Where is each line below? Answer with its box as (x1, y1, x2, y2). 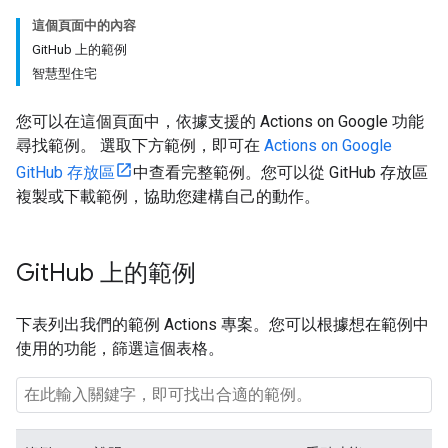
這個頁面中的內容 (32, 18, 136, 33)
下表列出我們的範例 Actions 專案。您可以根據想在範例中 (16, 315, 429, 334)
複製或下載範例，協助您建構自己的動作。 (16, 187, 320, 206)
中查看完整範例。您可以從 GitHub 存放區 (133, 163, 428, 182)
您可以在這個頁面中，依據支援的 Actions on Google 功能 (16, 112, 424, 131)
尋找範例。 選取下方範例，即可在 (16, 136, 264, 155)
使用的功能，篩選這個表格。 (16, 339, 224, 358)
